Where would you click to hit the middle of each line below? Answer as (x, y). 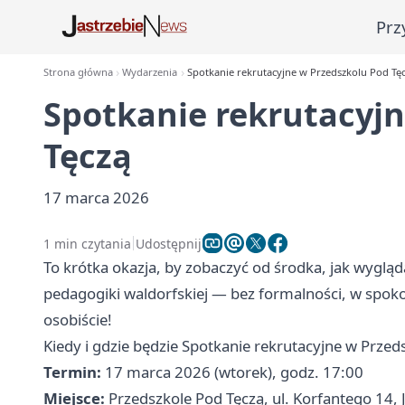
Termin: (72, 372)
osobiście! (78, 320)
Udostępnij (169, 243)
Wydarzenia (150, 72)
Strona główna (78, 72)
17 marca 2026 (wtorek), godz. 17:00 (232, 372)
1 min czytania (87, 243)
